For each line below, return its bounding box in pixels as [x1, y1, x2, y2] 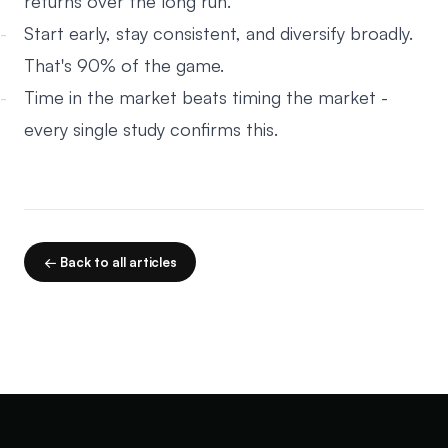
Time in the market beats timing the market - [24, 86, 388, 108]
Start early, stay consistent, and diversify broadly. [24, 22, 413, 44]
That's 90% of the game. [24, 54, 224, 76]
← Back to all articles [44, 253, 177, 270]
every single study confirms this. [24, 118, 278, 140]
